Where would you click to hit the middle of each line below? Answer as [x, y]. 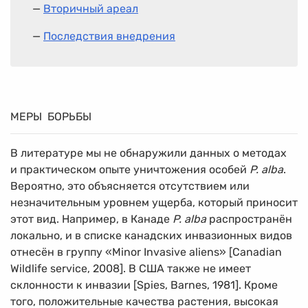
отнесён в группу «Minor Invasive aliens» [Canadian [146, 252]
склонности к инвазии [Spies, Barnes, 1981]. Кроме [144, 285]
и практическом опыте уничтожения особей [130, 169]
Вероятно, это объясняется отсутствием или [130, 186]
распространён [249, 219]
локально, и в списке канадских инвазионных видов [151, 235]
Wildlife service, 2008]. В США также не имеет [131, 268]
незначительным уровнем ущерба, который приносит [154, 202]
